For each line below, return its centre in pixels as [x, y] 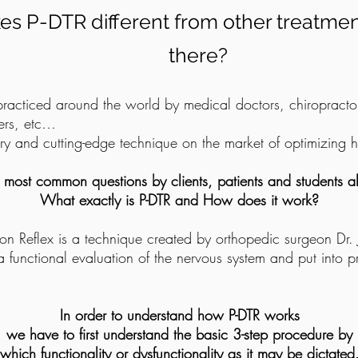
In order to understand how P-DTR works [179, 315]
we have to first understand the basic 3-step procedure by [179, 334]
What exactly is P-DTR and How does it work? [179, 200]
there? [198, 55]
